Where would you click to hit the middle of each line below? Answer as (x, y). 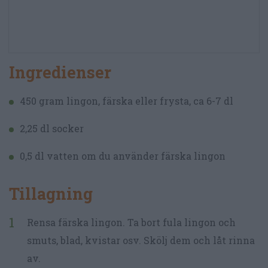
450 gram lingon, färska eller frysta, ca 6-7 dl (127, 100)
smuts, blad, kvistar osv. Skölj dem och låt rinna (141, 240)
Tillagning (51, 193)
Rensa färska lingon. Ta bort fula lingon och (131, 222)
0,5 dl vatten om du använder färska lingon (123, 156)
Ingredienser (60, 72)
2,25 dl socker (52, 128)
